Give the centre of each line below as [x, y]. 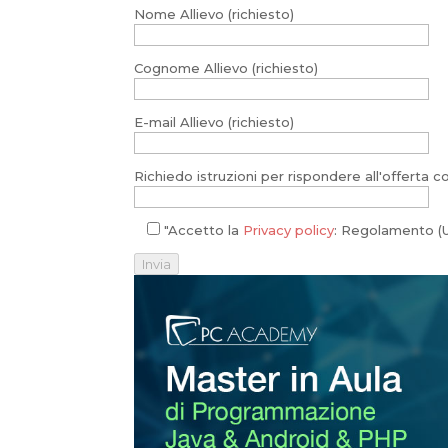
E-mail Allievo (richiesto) [214, 121]
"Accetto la [202, 229]
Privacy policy [289, 229]
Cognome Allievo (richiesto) [226, 67]
